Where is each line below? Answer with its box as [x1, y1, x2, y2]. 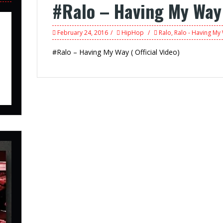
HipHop [121, 28, 144, 37]
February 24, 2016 [57, 28, 108, 37]
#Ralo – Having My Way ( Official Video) [52, 47, 180, 57]
